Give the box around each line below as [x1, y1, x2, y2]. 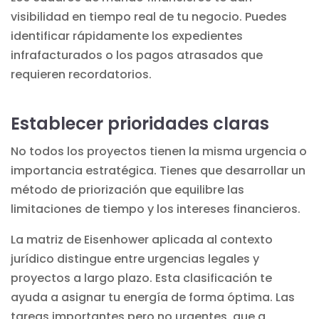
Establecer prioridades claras [11, 111, 269, 135]
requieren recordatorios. [11, 66, 152, 83]
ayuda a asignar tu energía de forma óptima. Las [11, 288, 295, 305]
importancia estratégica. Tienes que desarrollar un [11, 162, 305, 179]
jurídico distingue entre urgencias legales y [11, 250, 259, 267]
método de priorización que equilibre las [11, 181, 244, 198]
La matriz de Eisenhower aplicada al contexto [11, 231, 273, 248]
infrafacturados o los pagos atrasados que [11, 46, 263, 63]
